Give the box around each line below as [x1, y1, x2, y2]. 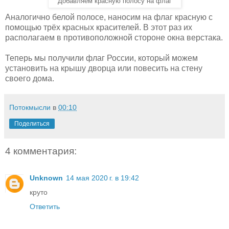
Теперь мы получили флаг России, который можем [5, 54, 198, 63]
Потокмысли [9, 103, 51, 112]
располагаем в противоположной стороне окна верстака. [5, 33, 223, 42]
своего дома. [5, 74, 54, 83]
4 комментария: [5, 146, 77, 157]
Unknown [30, 173, 63, 182]
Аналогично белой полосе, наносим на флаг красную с [5, 13, 213, 22]
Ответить [30, 202, 60, 211]
